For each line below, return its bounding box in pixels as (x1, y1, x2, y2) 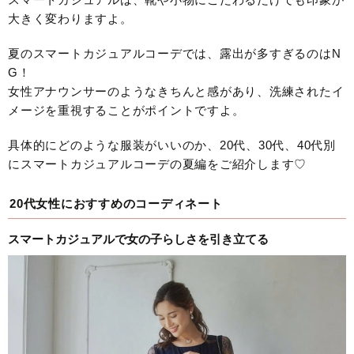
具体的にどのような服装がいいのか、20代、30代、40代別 (8, 137, 336, 152)
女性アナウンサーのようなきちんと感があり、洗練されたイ (8, 84, 345, 98)
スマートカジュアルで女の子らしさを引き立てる (8, 232, 269, 246)
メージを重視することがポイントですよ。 (8, 103, 245, 117)
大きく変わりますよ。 (8, 11, 133, 25)
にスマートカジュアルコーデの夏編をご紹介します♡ (8, 156, 307, 171)
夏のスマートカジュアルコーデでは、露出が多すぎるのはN (8, 46, 341, 60)
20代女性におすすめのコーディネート (9, 196, 223, 210)
